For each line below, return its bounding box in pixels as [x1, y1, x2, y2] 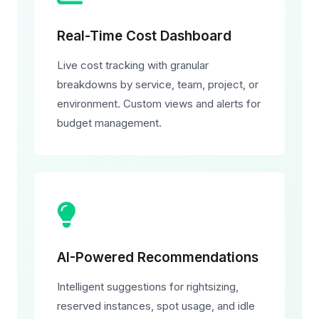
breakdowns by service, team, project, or [57, 78, 258, 91]
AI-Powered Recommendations [57, 249, 258, 266]
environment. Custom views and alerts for [57, 97, 261, 110]
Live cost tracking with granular [57, 58, 209, 72]
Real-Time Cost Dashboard [57, 28, 231, 44]
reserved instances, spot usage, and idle [57, 299, 255, 313]
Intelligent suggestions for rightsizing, [57, 280, 239, 293]
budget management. [57, 116, 162, 130]
